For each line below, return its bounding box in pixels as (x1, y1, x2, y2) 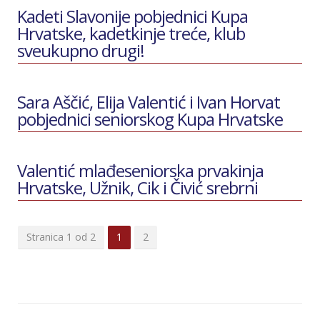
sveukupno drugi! (17, 39, 144, 62)
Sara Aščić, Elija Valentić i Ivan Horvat (17, 90, 280, 114)
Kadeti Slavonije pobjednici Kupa (17, 4, 248, 28)
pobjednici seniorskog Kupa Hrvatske (17, 107, 283, 131)
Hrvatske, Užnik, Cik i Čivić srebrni (17, 176, 258, 199)
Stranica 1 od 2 (26, 230, 96, 244)
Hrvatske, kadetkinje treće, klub (17, 21, 245, 45)
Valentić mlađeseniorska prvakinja (17, 159, 264, 182)
